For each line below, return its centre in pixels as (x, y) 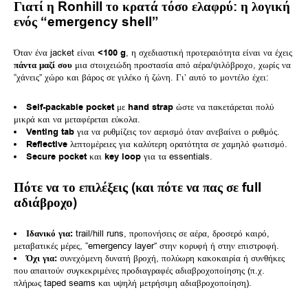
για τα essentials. (177, 156)
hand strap (151, 107)
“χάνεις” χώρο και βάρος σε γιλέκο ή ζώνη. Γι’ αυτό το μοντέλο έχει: (141, 77)
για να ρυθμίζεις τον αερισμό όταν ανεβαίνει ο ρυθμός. (177, 131)
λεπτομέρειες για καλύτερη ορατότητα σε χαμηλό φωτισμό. (177, 144)
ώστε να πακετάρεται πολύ (223, 107)
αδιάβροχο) (45, 202)
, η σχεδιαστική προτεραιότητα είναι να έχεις (209, 52)
